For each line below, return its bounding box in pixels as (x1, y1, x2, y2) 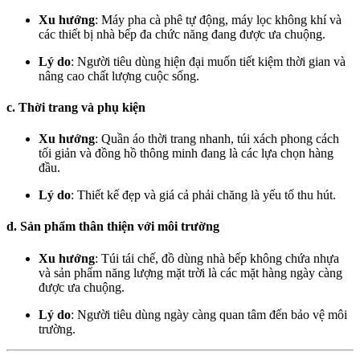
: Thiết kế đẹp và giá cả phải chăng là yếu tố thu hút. (71, 188, 336, 202)
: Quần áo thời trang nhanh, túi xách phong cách (95, 132, 339, 146)
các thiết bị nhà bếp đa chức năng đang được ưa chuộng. (39, 27, 325, 41)
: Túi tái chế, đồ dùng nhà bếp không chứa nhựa (95, 251, 339, 265)
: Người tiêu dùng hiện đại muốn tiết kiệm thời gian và (71, 54, 346, 68)
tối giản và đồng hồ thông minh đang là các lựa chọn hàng (39, 146, 333, 161)
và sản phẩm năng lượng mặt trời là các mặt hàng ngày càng (39, 265, 342, 280)
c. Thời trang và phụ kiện (6, 100, 145, 114)
